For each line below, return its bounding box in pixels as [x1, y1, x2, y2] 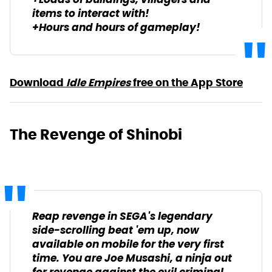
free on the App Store [131, 75, 243, 89]
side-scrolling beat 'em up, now [32, 222, 199, 240]
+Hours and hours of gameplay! [32, 19, 200, 37]
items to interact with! [32, 5, 149, 23]
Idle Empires [66, 75, 131, 89]
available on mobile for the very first [32, 236, 224, 254]
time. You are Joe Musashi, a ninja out [32, 250, 232, 268]
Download [10, 75, 66, 89]
